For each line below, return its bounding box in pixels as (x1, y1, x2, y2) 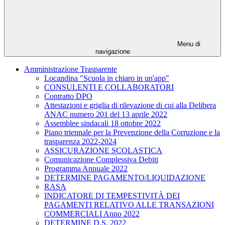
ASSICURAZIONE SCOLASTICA (44, 146, 162, 155)
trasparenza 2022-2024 (44, 137, 117, 146)
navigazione (95, 48, 130, 56)
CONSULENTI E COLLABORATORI (44, 83, 174, 92)
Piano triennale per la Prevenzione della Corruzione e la (44, 128, 220, 137)
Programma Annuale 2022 (44, 164, 128, 173)
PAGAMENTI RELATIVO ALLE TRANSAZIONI (44, 200, 214, 209)
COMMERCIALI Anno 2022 (44, 209, 140, 218)
